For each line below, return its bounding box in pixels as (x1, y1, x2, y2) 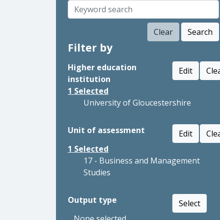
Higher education (68, 62, 137, 73)
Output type (68, 194, 117, 205)
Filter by (68, 40, 112, 55)
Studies (83, 167, 110, 178)
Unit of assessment (68, 125, 145, 136)
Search (188, 27, 213, 37)
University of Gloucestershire (83, 97, 191, 108)
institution (68, 74, 110, 84)
